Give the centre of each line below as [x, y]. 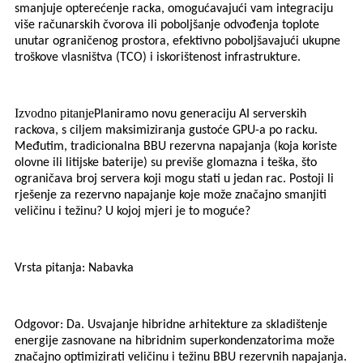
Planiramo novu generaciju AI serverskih [200, 115]
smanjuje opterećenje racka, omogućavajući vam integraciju [174, 9]
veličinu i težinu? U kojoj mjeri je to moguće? [132, 212]
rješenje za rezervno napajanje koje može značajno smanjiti [171, 196]
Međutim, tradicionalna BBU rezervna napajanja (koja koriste [176, 147]
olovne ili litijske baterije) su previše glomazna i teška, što [166, 163]
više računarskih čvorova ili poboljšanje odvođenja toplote [167, 26]
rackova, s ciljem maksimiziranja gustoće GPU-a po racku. [166, 131]
